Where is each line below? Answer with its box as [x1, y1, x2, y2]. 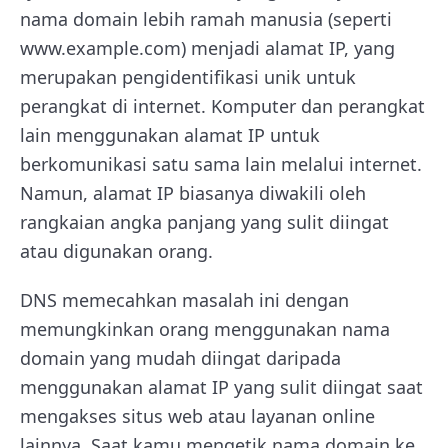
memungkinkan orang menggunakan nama [20, 317, 390, 341]
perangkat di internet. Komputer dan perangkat [20, 94, 425, 118]
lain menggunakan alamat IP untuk [20, 123, 320, 147]
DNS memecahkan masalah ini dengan [20, 288, 349, 312]
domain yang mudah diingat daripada [20, 346, 341, 370]
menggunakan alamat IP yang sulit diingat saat [20, 375, 423, 399]
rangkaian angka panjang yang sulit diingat [20, 210, 389, 234]
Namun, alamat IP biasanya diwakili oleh [20, 181, 366, 205]
